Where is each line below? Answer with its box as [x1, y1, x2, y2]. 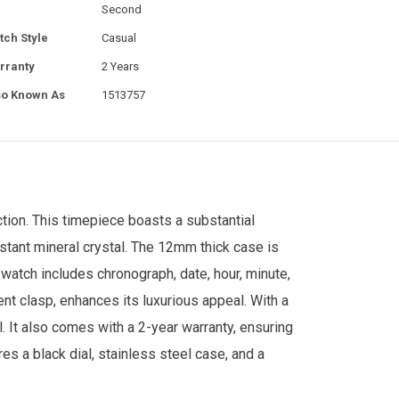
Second [102, 2, 142, 16]
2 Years [102, 59, 139, 73]
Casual [102, 30, 136, 45]
